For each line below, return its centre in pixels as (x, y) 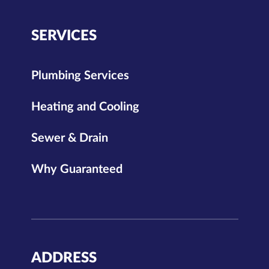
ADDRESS (64, 258)
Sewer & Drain (69, 138)
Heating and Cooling (85, 107)
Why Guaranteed (77, 169)
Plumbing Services (80, 75)
